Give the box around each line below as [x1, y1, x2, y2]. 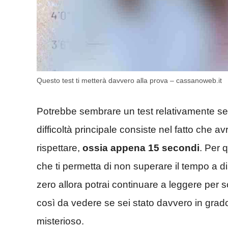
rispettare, [37, 142, 82, 153]
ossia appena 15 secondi [82, 142, 199, 153]
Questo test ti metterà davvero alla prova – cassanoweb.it [37, 76, 222, 85]
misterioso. [37, 215, 84, 226]
